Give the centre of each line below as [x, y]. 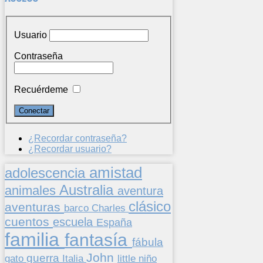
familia [35, 240]
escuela [75, 222]
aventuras [34, 207]
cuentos [29, 222]
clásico [150, 207]
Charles [110, 208]
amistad [116, 173]
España [114, 223]
